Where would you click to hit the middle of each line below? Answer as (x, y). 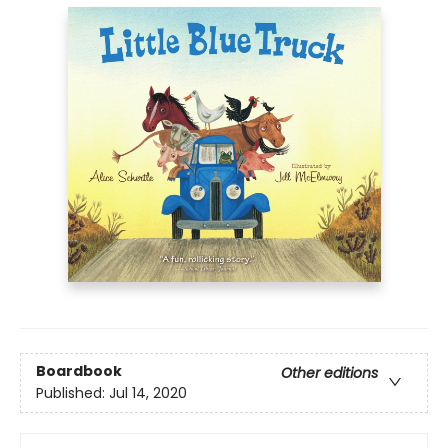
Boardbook (79, 371)
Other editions (329, 373)
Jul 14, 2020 (148, 393)
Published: (72, 393)
